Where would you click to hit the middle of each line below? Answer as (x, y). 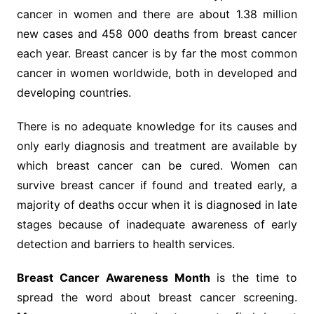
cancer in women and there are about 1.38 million (157, 14)
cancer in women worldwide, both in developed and (157, 73)
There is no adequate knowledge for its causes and (157, 127)
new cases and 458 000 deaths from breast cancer (157, 34)
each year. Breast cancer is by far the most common (157, 54)
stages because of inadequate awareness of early (157, 225)
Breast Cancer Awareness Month (113, 278)
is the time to (254, 278)
